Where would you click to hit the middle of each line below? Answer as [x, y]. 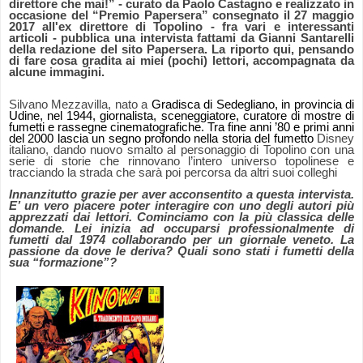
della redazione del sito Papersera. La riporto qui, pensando [181, 50]
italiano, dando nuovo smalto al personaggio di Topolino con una [181, 150]
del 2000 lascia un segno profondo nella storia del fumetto [161, 139]
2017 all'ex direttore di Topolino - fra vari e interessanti [181, 27]
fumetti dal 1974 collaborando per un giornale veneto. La [181, 240]
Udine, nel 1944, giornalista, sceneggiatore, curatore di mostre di [181, 116]
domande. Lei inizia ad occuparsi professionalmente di [181, 229]
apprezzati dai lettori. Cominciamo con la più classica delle [181, 218]
